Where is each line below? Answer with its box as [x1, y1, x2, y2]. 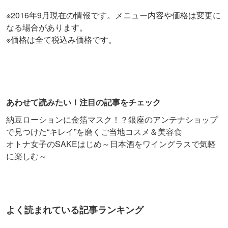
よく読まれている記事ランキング [6, 203, 144, 216]
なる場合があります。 [6, 21, 88, 33]
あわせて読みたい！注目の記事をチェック [6, 96, 161, 108]
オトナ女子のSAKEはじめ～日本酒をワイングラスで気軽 [6, 137, 216, 150]
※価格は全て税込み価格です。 [6, 33, 117, 45]
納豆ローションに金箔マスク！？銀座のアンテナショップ [6, 113, 218, 125]
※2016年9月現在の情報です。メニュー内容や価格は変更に [6, 9, 221, 21]
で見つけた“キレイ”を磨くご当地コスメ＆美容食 [6, 125, 182, 137]
